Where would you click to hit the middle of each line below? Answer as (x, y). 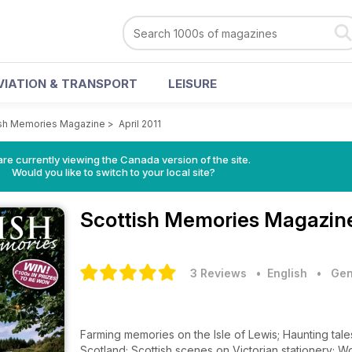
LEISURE (192, 84)
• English (279, 273)
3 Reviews (218, 273)
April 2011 (140, 124)
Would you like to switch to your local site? (113, 172)
